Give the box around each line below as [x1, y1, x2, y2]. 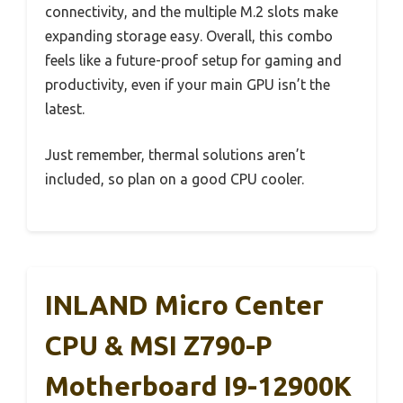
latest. [45, 101, 85, 118]
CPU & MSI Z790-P [45, 330, 273, 362]
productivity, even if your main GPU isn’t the [45, 76, 330, 94]
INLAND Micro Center [45, 290, 324, 321]
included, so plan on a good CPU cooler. [45, 171, 304, 188]
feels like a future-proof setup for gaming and [45, 52, 342, 69]
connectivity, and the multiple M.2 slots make [45, 4, 338, 21]
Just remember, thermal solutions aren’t [45, 147, 305, 164]
